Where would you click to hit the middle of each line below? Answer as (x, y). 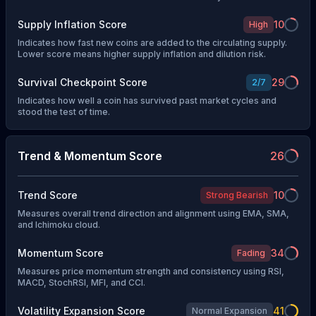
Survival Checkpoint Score (83, 82)
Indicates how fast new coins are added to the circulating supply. (152, 42)
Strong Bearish (237, 195)
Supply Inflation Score (72, 24)
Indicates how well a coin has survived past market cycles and (147, 100)
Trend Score (48, 195)
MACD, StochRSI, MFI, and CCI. (81, 283)
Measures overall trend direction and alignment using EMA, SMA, (153, 214)
